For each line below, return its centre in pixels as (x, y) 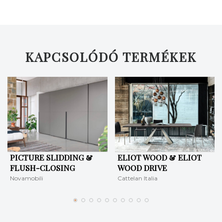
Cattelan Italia (137, 178)
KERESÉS (111, 23)
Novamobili (27, 178)
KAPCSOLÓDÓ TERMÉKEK (111, 56)
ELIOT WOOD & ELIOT (159, 157)
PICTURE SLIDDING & (51, 157)
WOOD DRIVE (142, 168)
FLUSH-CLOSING (42, 168)
